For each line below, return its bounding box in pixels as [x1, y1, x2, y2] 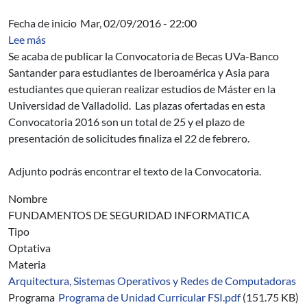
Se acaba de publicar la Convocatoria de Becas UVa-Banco [8, 49, 279, 62]
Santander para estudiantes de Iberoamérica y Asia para [8, 66, 269, 79]
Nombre [8, 192, 47, 205]
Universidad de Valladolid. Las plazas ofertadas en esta [8, 99, 265, 112]
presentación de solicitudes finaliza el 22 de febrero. [8, 132, 249, 145]
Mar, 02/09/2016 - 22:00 [80, 16, 197, 29]
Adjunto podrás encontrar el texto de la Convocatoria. [8, 164, 261, 177]
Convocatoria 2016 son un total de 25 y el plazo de [8, 115, 245, 128]
